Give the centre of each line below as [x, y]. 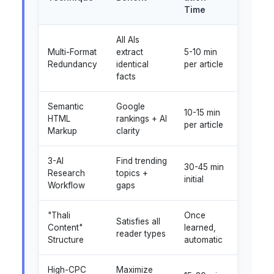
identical [132, 64]
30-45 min [204, 167]
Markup [62, 131]
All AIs [128, 39]
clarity [128, 131]
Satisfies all [138, 221]
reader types [141, 233]
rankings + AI [142, 118]
